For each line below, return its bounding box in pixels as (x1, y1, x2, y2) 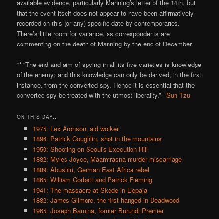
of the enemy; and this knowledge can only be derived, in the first (17, 70, 202, 80)
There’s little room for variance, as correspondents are (17, 29, 170, 39)
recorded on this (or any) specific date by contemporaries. (17, 19, 180, 28)
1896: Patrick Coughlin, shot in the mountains (32, 134, 162, 144)
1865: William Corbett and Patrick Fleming (32, 175, 152, 185)
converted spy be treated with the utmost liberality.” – (17, 90, 167, 100)
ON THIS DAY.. (17, 113, 57, 121)
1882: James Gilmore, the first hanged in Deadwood (32, 196, 179, 205)
